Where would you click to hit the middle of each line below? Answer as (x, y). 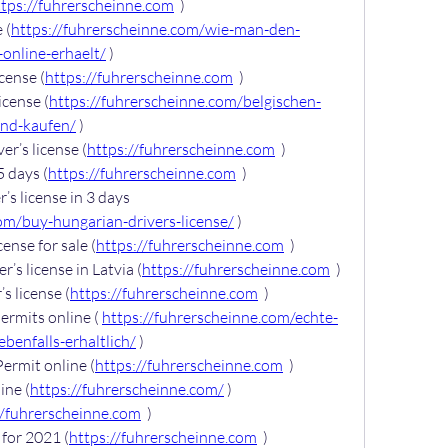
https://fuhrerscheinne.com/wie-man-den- (155, 29)
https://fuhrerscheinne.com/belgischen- (185, 101)
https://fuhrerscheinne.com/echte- (220, 317)
